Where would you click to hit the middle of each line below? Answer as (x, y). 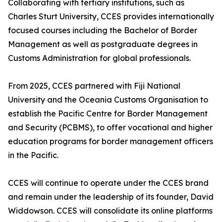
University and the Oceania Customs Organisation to (108, 100)
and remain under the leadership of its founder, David (111, 197)
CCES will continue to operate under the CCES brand (108, 183)
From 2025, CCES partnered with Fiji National (94, 86)
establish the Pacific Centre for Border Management (108, 114)
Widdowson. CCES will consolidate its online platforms (110, 211)
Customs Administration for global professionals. (99, 58)
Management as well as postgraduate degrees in (103, 44)
